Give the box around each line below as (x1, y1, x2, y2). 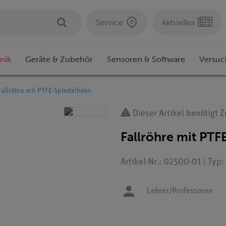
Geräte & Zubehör (25, 54, 93, 65)
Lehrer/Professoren (147, 187, 212, 196)
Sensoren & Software (107, 54, 185, 65)
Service (96, 17, 123, 27)
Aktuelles (161, 17, 195, 27)
